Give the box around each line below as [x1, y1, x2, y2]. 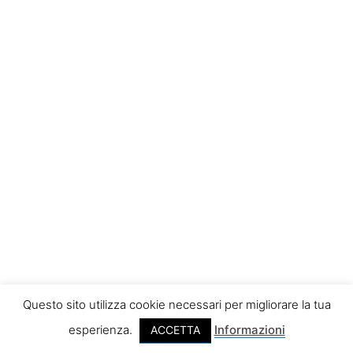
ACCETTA [150, 323, 200, 336]
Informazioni [214, 322, 285, 337]
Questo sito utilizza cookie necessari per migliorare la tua [22, 297, 331, 312]
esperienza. [68, 322, 136, 337]
